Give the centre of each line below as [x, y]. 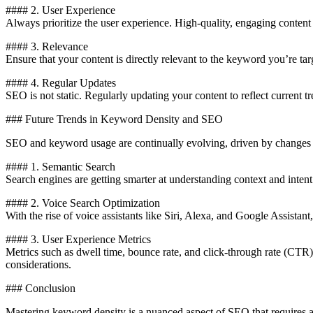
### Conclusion [41, 288]
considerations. [38, 264]
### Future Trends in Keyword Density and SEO [114, 119]
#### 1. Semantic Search [60, 166]
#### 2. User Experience [60, 10]
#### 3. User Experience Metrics [78, 239]
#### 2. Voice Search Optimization [83, 203]
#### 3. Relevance [47, 46]
